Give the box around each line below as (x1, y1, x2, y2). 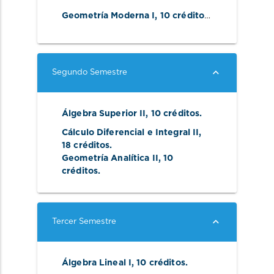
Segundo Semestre (52, 68, 127, 77)
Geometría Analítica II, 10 (62, 154, 174, 163)
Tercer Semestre (52, 218, 116, 226)
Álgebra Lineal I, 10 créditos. (62, 259, 191, 268)
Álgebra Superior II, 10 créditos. (62, 109, 205, 119)
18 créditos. (62, 141, 115, 150)
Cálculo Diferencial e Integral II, (62, 128, 202, 137)
